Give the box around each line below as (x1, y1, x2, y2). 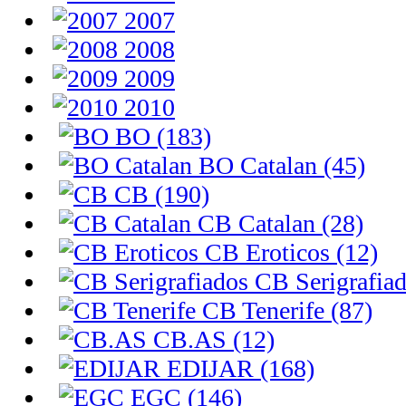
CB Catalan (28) (191, 209, 363, 237)
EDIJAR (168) (160, 354, 314, 382)
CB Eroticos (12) (198, 238, 378, 266)
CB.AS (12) (147, 325, 275, 353)
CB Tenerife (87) (196, 296, 372, 324)
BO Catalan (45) (192, 151, 365, 179)
